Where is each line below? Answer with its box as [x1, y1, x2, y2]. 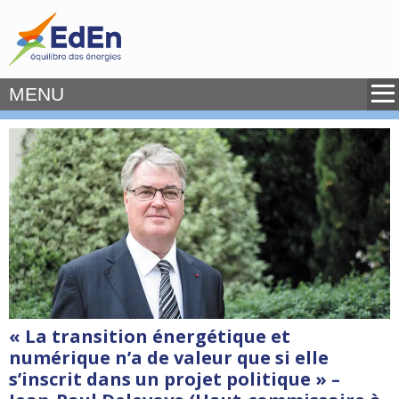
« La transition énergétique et [9, 324, 290, 348]
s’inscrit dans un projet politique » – [9, 367, 340, 391]
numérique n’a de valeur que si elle [9, 346, 329, 370]
